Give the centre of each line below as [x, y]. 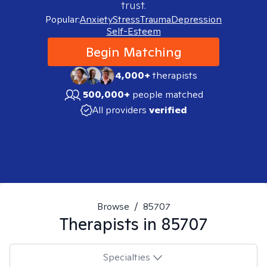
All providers [119, 110]
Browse [113, 207]
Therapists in [110, 224]
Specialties [126, 257]
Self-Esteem [133, 31]
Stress [126, 19]
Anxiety [96, 19]
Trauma [156, 19]
